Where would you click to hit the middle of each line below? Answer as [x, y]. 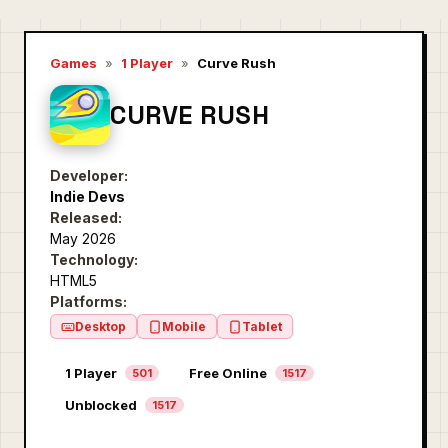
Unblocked [101, 405]
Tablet [262, 326]
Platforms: [88, 301]
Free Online [228, 373]
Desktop [100, 326]
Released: [86, 217]
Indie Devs [87, 196]
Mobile [184, 326]
